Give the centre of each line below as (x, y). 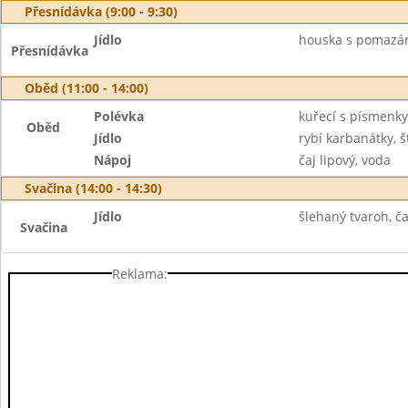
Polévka (119, 116)
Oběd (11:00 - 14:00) (87, 88)
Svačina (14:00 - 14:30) (93, 188)
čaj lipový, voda (344, 160)
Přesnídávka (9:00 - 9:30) (101, 11)
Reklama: (140, 273)
